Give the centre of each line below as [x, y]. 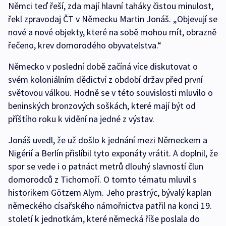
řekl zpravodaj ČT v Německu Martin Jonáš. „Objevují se [113, 19]
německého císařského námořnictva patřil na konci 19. [110, 206]
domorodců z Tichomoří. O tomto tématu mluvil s [102, 179]
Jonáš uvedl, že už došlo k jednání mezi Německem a [108, 140]
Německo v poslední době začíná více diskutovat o [103, 66]
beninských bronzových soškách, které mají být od [102, 106]
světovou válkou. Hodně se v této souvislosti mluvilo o [110, 93]
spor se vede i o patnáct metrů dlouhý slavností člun [106, 166]
